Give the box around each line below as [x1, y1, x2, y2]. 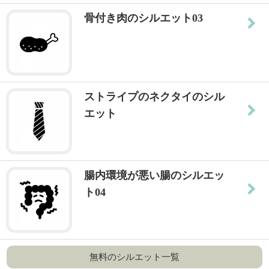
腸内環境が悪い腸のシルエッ [84, 169, 225, 181]
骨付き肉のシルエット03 [84, 12, 203, 24]
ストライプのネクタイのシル [84, 91, 225, 103]
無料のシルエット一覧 [89, 252, 180, 262]
